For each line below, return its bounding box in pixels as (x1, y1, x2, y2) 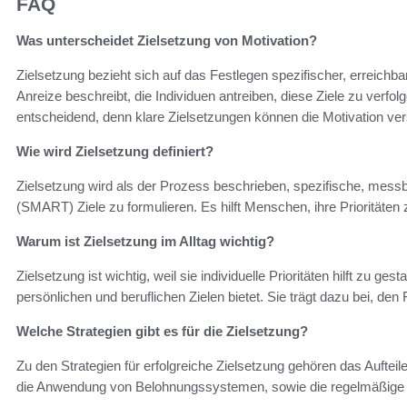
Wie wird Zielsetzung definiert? (16, 144, 213, 160)
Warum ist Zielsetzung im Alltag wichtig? (16, 233, 274, 250)
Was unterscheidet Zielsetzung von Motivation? (16, 33, 317, 49)
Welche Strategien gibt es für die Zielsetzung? (16, 323, 308, 340)
